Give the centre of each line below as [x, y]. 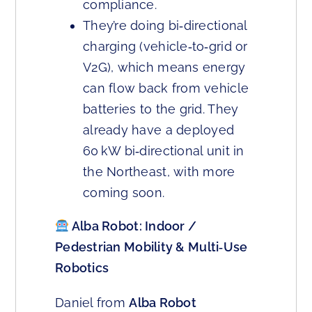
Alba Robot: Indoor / [133, 226]
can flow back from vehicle [166, 88]
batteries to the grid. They [161, 109]
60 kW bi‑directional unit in [164, 151]
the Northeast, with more [159, 172]
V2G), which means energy [164, 68]
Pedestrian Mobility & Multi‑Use [151, 247]
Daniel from [92, 303]
